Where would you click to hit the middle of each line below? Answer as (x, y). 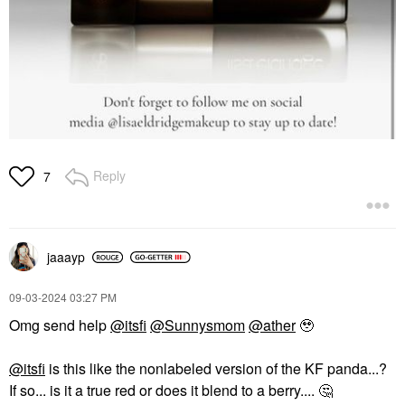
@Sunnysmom (198, 325)
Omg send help (60, 325)
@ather (272, 325)
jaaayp (66, 257)
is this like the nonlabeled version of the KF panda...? (216, 369)
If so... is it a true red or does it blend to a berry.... (164, 391)
